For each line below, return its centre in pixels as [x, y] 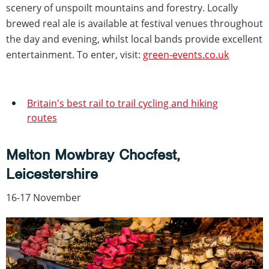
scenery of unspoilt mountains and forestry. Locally [122, 8]
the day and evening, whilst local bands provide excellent [134, 39]
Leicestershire [52, 174]
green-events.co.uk [186, 55]
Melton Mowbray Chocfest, [93, 155]
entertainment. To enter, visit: [74, 55]
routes [42, 118]
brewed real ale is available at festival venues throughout [134, 24]
